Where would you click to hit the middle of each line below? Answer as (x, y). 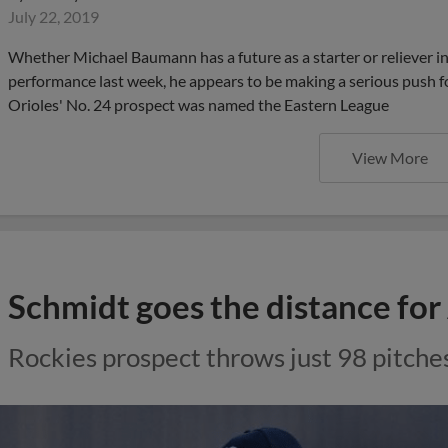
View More (390, 157)
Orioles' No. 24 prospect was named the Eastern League (198, 104)
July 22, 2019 (53, 16)
